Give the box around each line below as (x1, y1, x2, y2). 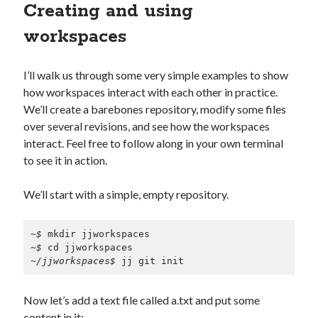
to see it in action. (23, 153, 108, 167)
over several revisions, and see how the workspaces (23, 119, 270, 133)
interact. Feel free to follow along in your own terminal (23, 136, 284, 150)
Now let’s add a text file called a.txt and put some (23, 292, 261, 307)
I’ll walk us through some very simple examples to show (23, 68, 289, 82)
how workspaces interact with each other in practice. (23, 85, 278, 99)
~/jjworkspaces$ (30, 255, 121, 266)
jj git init (121, 255, 184, 266)
